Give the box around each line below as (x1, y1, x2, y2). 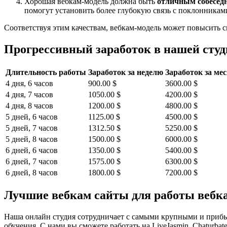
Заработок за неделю (88, 67, 163, 77)
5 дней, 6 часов (6, 112, 58, 121)
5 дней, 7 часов (6, 123, 58, 132)
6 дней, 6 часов (6, 145, 58, 155)
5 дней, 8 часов (6, 134, 58, 143)
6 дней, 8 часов (6, 168, 58, 177)
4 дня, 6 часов (6, 79, 53, 88)
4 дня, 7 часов (6, 90, 53, 99)
